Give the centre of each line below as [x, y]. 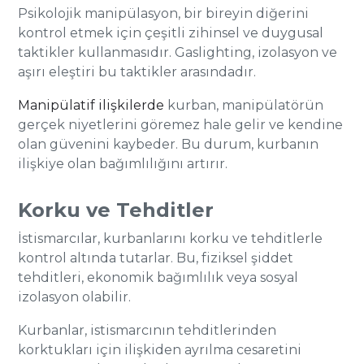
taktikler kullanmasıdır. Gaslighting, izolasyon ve [178, 52]
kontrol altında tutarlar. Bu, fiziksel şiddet [156, 258]
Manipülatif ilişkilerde [91, 105]
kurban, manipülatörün [244, 105]
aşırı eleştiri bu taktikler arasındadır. [137, 72]
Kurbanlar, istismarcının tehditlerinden [147, 330]
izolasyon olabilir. [75, 297]
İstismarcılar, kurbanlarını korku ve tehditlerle [171, 238]
